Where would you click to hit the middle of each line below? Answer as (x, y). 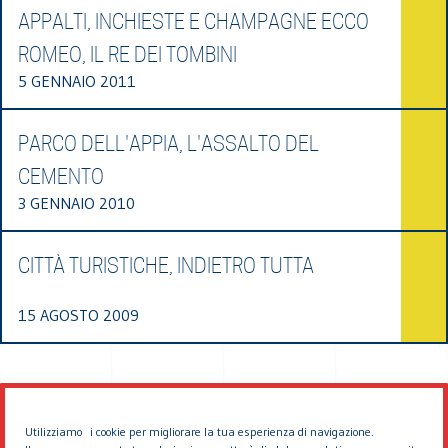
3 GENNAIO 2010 (76, 202)
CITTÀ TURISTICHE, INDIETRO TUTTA (166, 265)
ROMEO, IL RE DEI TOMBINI (127, 54)
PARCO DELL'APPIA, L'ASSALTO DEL (168, 143)
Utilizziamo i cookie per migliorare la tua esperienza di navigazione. (199, 431)
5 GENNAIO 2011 (77, 80)
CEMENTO (61, 176)
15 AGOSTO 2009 (78, 314)
